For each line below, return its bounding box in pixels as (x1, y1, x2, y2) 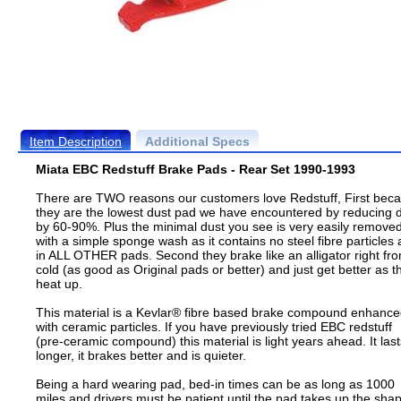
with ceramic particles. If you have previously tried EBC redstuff (36, 320, 392, 334)
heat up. (36, 277, 82, 291)
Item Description (30, 134, 122, 149)
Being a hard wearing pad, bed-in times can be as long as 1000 (36, 377, 395, 391)
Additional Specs (145, 134, 250, 149)
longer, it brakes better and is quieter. (36, 348, 246, 363)
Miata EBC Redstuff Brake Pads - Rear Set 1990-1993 (36, 162, 355, 176)
